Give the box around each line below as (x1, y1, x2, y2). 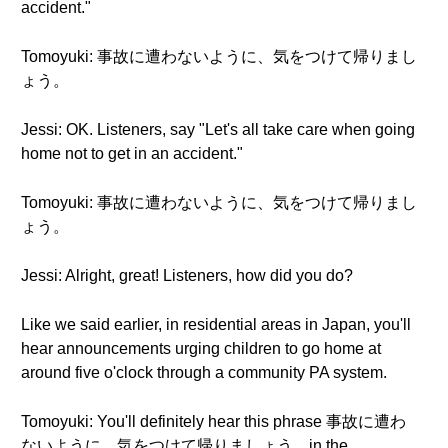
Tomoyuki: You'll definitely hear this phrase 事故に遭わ (21, 413, 406, 430)
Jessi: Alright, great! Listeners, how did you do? (21, 267, 353, 284)
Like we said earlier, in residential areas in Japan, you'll (21, 316, 411, 333)
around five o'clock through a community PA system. (21, 364, 387, 381)
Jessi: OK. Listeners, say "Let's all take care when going (21, 121, 415, 138)
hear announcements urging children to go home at (21, 340, 381, 357)
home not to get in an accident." (21, 145, 243, 162)
